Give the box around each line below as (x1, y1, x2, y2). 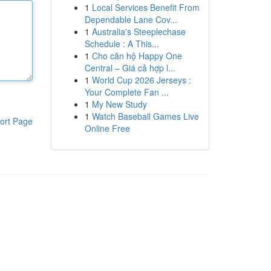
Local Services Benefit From (91, 1, 200, 13)
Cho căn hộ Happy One (91, 50, 182, 62)
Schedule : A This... (84, 38, 159, 50)
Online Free (84, 122, 130, 134)
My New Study (91, 98, 147, 110)
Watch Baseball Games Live (91, 110, 199, 122)
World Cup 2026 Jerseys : (91, 74, 191, 86)
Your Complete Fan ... (84, 86, 169, 98)
